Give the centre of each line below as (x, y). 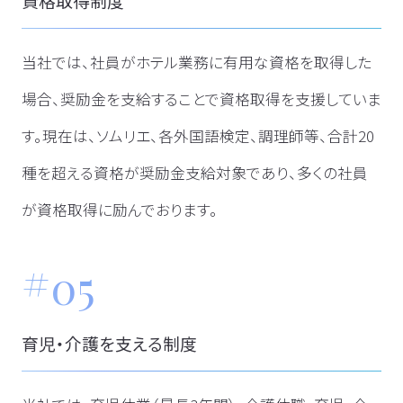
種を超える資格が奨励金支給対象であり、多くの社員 (194, 173)
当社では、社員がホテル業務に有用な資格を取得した (196, 63)
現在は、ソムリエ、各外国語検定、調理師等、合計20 (208, 136)
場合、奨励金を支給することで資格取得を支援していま (201, 99)
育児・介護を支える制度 (109, 344)
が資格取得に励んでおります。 (119, 210)
